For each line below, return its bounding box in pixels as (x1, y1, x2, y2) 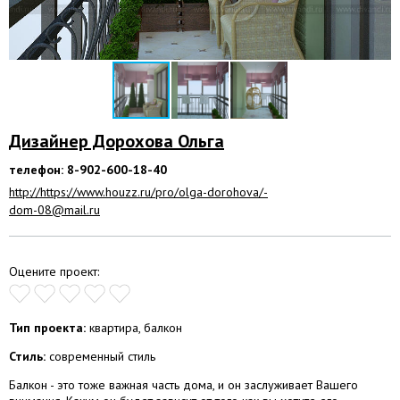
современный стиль (46, 347, 155, 364)
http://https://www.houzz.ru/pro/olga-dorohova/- (9, 183, 268, 200)
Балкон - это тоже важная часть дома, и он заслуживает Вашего (9, 376, 358, 393)
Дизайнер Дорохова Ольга (9, 129, 224, 153)
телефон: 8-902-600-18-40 (9, 161, 167, 178)
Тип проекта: (9, 319, 86, 336)
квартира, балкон (86, 319, 182, 336)
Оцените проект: (9, 262, 99, 279)
